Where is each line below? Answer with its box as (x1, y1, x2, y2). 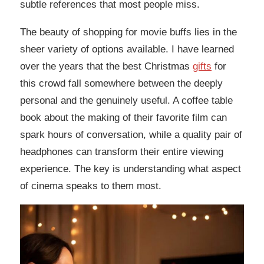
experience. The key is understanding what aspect (20, 163, 241, 175)
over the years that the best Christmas (20, 61, 193, 72)
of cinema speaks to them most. (20, 180, 161, 192)
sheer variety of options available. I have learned (20, 44, 234, 55)
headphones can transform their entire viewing (20, 146, 223, 158)
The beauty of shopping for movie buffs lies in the (20, 27, 237, 38)
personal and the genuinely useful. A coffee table (20, 95, 233, 107)
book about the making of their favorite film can (20, 112, 227, 124)
